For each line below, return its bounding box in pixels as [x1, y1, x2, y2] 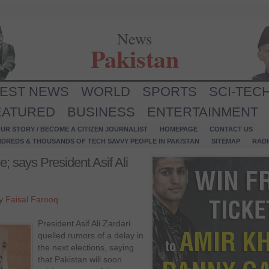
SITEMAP [211, 138, 240, 145]
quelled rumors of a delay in [38, 231, 144, 240]
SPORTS [142, 84, 197, 99]
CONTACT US [210, 125, 253, 133]
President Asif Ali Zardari [38, 219, 130, 228]
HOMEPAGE [160, 125, 198, 133]
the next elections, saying [38, 243, 134, 252]
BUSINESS [67, 104, 135, 119]
